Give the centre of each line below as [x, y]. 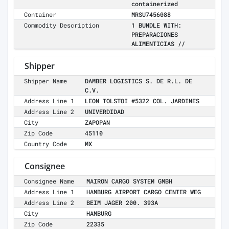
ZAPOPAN [97, 122]
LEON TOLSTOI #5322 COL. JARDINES [142, 101]
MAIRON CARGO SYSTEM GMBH [129, 181]
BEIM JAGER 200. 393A [122, 203]
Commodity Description [62, 25]
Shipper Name [46, 81]
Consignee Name [49, 181]
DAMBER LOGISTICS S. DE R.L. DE [139, 81]
